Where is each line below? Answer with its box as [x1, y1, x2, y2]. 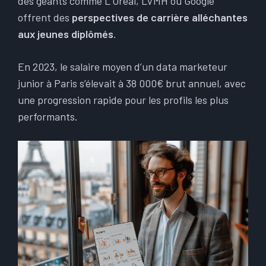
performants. [18, 110, 78, 123]
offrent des [18, 11, 72, 24]
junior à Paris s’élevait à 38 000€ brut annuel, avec [18, 77, 246, 90]
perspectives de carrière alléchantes [72, 11, 248, 24]
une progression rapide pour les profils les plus [18, 93, 229, 106]
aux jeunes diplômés [18, 27, 113, 40]
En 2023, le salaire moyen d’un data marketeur [18, 60, 227, 73]
